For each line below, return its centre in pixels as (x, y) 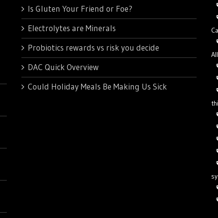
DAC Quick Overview (63, 67)
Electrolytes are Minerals (72, 28)
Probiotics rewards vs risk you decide (93, 48)
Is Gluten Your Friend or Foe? (80, 9)
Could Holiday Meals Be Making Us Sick (97, 87)
